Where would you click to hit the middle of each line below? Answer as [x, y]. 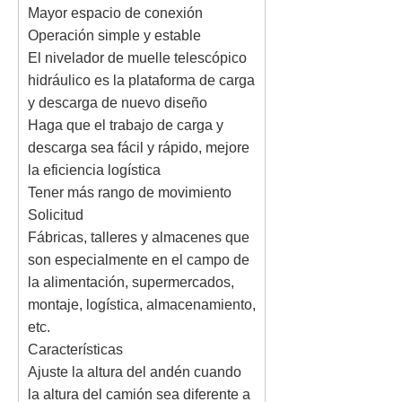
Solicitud [56, 215]
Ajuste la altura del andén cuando [135, 372]
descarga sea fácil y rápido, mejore [139, 148]
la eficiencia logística [94, 170]
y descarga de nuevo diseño [118, 103]
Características [75, 350]
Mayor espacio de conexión [115, 13]
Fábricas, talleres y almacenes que [139, 237]
